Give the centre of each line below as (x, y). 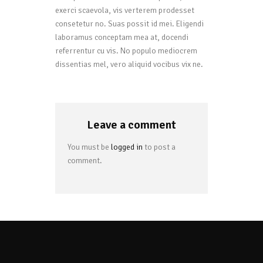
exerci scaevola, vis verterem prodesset (125, 11)
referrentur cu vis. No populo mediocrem (126, 51)
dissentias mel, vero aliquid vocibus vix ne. (129, 65)
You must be (89, 147)
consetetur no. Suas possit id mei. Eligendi (129, 24)
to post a (159, 147)
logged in (127, 147)
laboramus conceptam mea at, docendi (122, 38)
